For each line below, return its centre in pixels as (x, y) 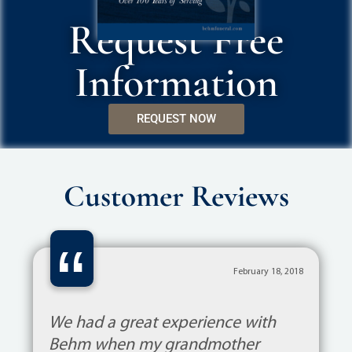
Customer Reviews (176, 196)
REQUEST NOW (176, 118)
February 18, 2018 (269, 271)
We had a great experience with (162, 323)
